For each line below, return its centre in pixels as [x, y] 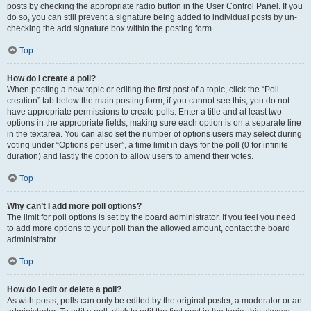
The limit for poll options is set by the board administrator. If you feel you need [151, 217]
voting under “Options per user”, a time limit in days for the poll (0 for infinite [148, 145]
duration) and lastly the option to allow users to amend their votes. [130, 156]
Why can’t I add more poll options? [74, 206]
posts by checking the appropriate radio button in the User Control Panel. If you [155, 6]
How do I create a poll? [51, 78]
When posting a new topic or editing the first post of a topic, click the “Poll [143, 90]
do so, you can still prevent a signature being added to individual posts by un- [152, 17]
